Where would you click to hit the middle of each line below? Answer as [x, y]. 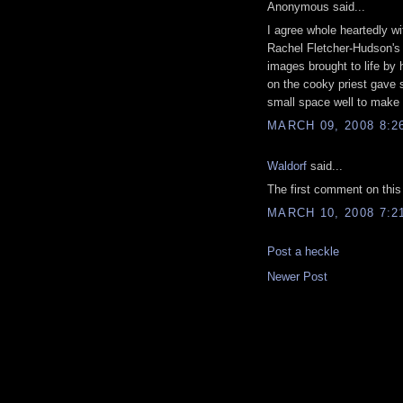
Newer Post [297, 276]
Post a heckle [303, 251]
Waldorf [287, 166]
